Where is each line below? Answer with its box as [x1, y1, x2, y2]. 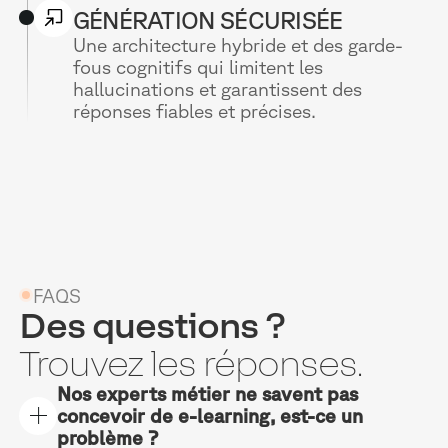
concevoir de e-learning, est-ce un [57, 404, 364, 427]
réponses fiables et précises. [72, 100, 316, 123]
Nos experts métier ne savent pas [57, 382, 359, 405]
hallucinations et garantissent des [72, 78, 362, 101]
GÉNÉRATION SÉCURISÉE [72, 6, 343, 35]
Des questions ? [19, 305, 286, 346]
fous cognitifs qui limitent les [72, 56, 323, 79]
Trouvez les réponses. [19, 343, 363, 384]
